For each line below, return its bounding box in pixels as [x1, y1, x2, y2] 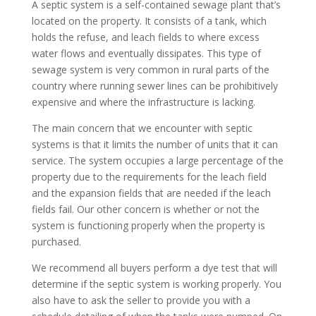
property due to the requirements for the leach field [31, 169, 267, 183]
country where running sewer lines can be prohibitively [31, 78, 278, 92]
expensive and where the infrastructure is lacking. [31, 95, 255, 109]
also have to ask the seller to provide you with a [31, 293, 250, 307]
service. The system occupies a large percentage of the [31, 153, 284, 167]
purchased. [31, 234, 81, 248]
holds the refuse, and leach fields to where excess [31, 30, 260, 44]
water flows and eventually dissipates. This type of [31, 46, 261, 60]
